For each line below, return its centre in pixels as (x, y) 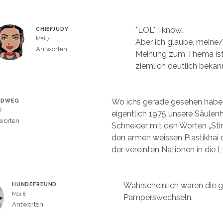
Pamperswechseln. (158, 197)
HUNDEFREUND (34, 184)
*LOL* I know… (160, 30)
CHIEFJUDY (52, 29)
